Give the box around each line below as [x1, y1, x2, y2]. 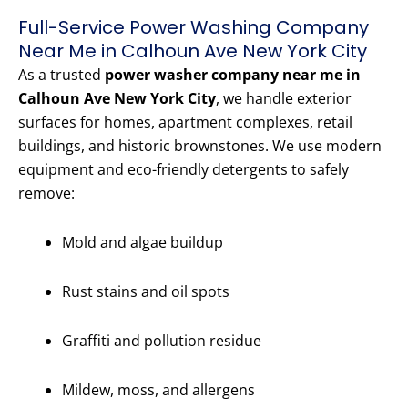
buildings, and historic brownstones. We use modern [18, 136, 382, 157]
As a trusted [18, 65, 105, 86]
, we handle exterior [216, 88, 352, 109]
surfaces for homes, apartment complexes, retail [18, 112, 352, 133]
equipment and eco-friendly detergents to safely [18, 159, 349, 180]
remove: [18, 183, 75, 204]
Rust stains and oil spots [62, 281, 229, 302]
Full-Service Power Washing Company [18, 15, 369, 41]
